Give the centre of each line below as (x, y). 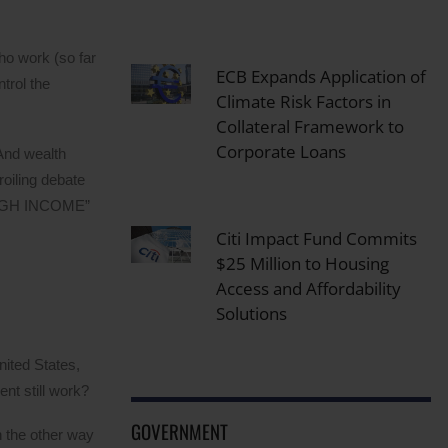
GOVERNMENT (179, 431)
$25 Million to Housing (302, 263)
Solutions (251, 313)
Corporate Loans (280, 151)
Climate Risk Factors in (303, 101)
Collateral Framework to (309, 126)
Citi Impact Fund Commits (316, 238)
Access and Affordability (308, 288)
